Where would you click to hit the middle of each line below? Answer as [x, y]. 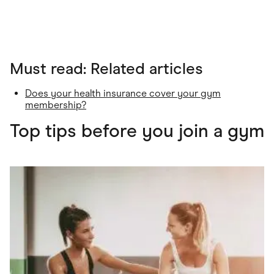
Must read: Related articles [106, 69]
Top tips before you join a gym [137, 131]
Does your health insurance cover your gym [123, 94]
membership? [56, 105]
